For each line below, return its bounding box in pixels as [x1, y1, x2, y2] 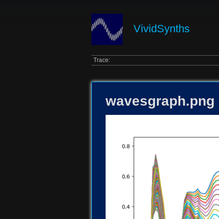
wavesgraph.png [106, 93, 215, 109]
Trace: [93, 57, 110, 64]
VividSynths [133, 22, 190, 35]
